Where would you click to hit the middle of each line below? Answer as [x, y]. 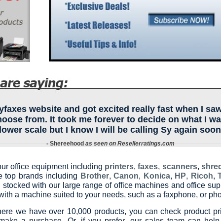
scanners [180, 167]
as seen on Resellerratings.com [130, 144]
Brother [94, 176]
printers [119, 167]
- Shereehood [66, 144]
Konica [157, 176]
